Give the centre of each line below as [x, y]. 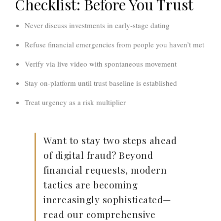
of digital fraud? [80, 155]
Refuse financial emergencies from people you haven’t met [114, 45]
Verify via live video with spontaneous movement [101, 64]
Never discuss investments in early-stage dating [97, 25]
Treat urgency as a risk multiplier [75, 102]
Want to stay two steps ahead [110, 140]
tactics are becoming [91, 185]
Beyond [134, 155]
